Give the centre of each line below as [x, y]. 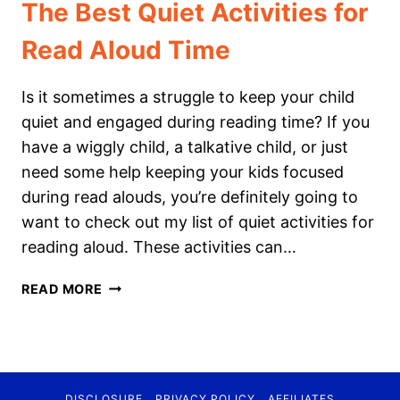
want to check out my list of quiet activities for [198, 222]
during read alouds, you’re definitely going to [190, 197]
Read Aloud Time [126, 50]
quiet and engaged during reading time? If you [196, 122]
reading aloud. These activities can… [159, 247]
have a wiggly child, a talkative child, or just [185, 147]
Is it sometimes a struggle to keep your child [188, 97]
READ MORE [62, 289]
